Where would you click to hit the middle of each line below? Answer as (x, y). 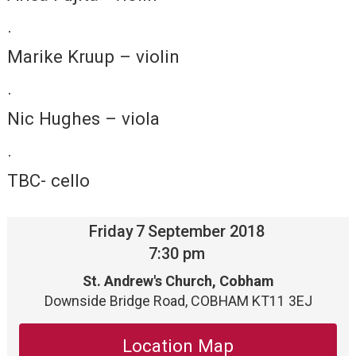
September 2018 (206, 232)
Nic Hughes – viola (83, 119)
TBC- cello (48, 181)
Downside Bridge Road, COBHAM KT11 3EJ (178, 301)
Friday (112, 232)
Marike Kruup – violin (93, 57)
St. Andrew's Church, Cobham (178, 281)
